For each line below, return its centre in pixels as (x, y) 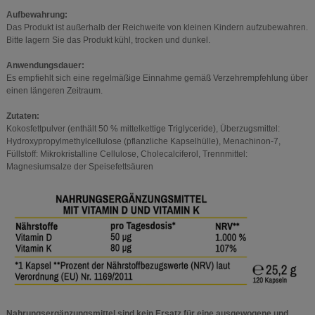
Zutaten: (22, 116)
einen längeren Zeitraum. (54, 91)
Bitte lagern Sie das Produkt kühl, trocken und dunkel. (108, 40)
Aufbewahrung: (37, 15)
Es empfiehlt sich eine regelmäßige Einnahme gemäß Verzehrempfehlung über (157, 78)
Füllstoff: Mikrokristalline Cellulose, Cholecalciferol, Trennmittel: (127, 154)
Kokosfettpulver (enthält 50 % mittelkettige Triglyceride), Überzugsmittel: (143, 129)
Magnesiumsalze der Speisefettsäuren (79, 167)
